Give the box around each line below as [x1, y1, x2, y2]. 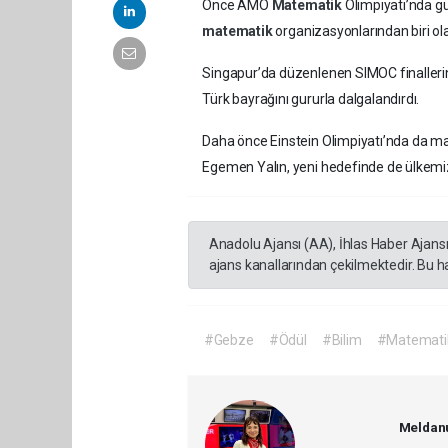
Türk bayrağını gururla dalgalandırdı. [202, 91, 420, 108]
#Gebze [203, 332, 254, 349]
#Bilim [321, 332, 362, 349]
